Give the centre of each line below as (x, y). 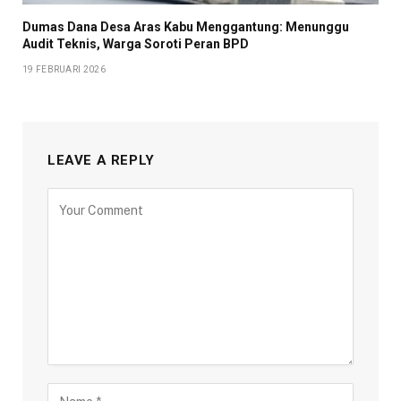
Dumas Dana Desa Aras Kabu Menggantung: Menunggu (186, 26)
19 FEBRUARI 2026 (64, 69)
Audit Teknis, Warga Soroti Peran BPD (136, 43)
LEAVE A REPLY (101, 160)
